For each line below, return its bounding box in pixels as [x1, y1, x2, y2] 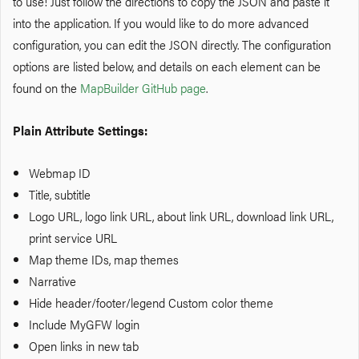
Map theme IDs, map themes [29, 249, 179, 269]
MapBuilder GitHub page [80, 77, 206, 97]
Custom [168, 292, 212, 313]
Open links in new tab [29, 336, 139, 356]
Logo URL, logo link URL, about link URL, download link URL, [29, 206, 333, 226]
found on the [13, 77, 80, 97]
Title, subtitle [29, 184, 91, 204]
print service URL [29, 228, 117, 248]
